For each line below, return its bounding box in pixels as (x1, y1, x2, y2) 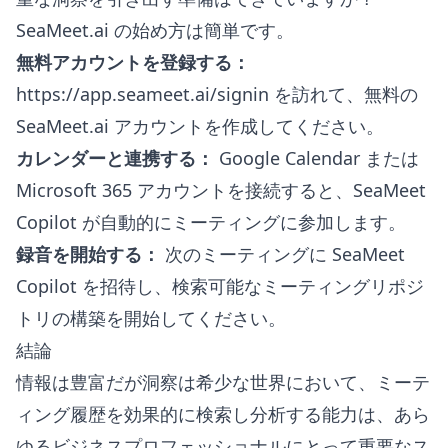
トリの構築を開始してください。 (16, 306, 286, 330)
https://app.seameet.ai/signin (16, 82, 269, 106)
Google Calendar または (214, 146, 419, 170)
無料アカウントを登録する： (16, 50, 250, 74)
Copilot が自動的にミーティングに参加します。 (16, 210, 406, 234)
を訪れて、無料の (269, 82, 418, 106)
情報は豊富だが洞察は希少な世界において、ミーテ (16, 370, 430, 394)
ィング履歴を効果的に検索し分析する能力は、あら (16, 402, 430, 426)
